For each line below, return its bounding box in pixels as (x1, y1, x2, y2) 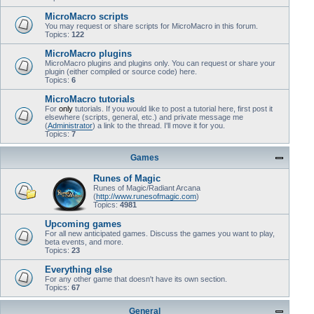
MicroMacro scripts (45, 11, 128, 22)
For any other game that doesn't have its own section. (45, 275, 227, 283)
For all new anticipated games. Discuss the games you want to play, (45, 229, 275, 238)
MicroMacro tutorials (45, 94, 135, 104)
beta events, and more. (45, 238, 123, 246)
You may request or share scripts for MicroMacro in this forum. (45, 22, 258, 30)
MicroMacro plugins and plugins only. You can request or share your (45, 59, 275, 67)
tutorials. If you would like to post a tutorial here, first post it (73, 104, 273, 113)
